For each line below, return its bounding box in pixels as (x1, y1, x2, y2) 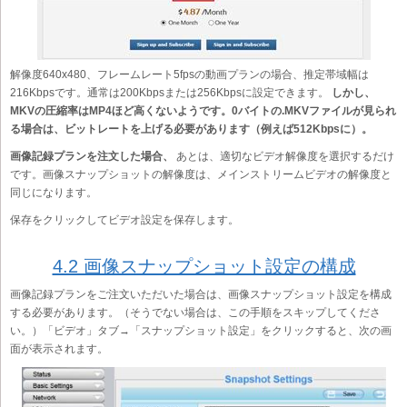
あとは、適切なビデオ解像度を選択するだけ (174, 150, 394, 164)
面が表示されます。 (10, 342, 108, 356)
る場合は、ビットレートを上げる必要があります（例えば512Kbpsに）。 (10, 123, 372, 136)
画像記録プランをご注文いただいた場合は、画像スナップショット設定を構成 (10, 288, 392, 302)
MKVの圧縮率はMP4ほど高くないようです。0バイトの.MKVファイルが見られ (10, 104, 396, 118)
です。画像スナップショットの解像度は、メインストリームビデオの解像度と (10, 168, 392, 182)
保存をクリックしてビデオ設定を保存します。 (10, 213, 239, 227)
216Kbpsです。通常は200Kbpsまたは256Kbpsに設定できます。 (10, 86, 332, 100)
